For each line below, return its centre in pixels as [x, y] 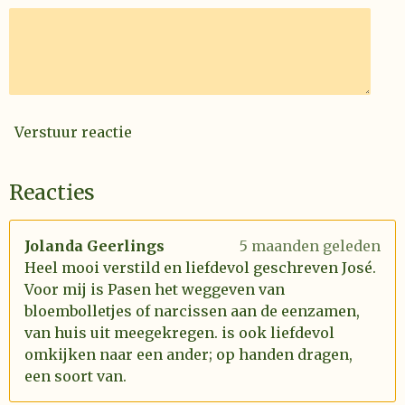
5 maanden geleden [310, 246]
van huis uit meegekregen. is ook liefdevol [179, 333]
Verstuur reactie [73, 132]
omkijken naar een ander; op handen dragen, [188, 354]
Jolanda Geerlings [94, 246]
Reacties [52, 192]
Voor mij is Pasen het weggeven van [155, 289]
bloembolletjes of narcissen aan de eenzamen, [192, 311]
